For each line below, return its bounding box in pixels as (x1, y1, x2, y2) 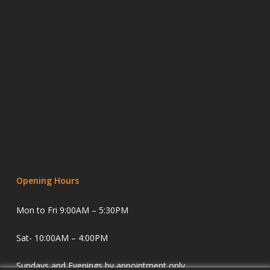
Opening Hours (16, 174, 79, 186)
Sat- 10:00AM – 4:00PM (16, 231, 108, 243)
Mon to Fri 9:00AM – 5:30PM (16, 204, 128, 216)
